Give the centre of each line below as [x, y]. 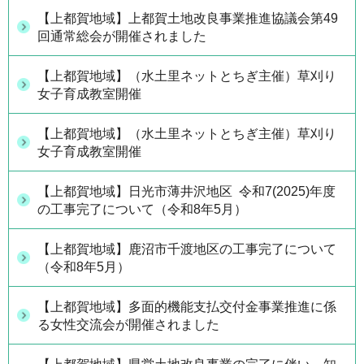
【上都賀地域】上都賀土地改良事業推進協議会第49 [188, 19]
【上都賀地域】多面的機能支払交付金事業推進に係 [187, 307]
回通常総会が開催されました [122, 37]
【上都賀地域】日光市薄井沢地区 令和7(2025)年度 [186, 192]
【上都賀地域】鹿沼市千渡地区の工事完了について [187, 249]
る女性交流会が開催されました [128, 325]
